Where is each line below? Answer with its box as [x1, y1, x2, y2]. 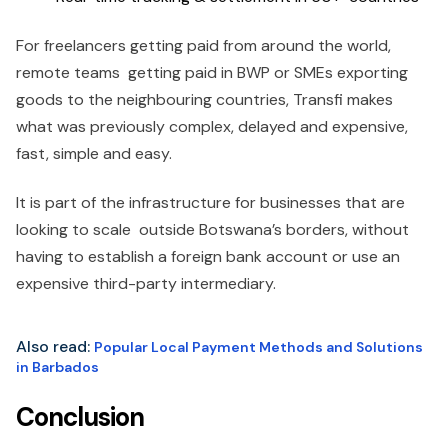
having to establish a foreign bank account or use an [16, 246, 400, 267]
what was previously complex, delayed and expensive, [16, 116, 408, 137]
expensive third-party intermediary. [16, 273, 276, 294]
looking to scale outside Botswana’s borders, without [16, 219, 409, 240]
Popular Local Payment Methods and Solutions [94, 338, 423, 356]
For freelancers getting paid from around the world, [16, 35, 391, 56]
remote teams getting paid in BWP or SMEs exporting [16, 62, 408, 83]
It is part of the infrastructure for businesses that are [16, 192, 405, 213]
